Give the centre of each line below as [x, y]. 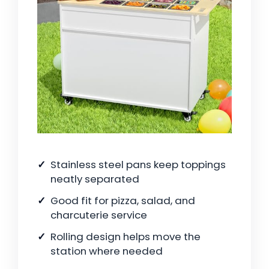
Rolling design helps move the [125, 237]
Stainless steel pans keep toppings [138, 165]
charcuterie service [99, 215]
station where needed [107, 251]
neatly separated [95, 179]
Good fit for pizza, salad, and [123, 201]
